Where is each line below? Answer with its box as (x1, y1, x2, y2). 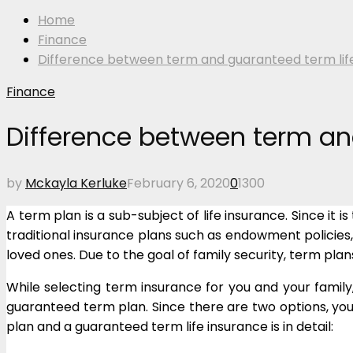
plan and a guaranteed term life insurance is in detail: (6, 317, 333, 336)
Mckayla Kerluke (25, 173, 127, 192)
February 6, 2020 (127, 173, 230, 192)
